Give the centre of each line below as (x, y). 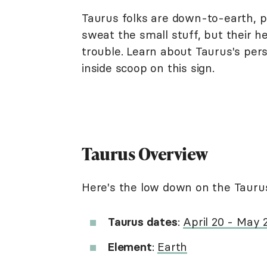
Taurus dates (143, 222)
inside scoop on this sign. (150, 68)
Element (130, 247)
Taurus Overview (146, 154)
